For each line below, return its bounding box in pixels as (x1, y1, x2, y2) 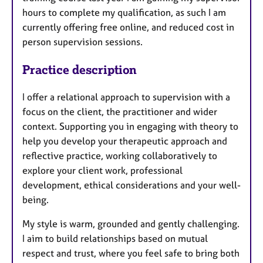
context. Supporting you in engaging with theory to (22, 120, 238, 133)
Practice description (22, 62, 137, 77)
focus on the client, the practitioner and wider (22, 106, 217, 118)
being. (22, 194, 51, 206)
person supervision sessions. (22, 36, 145, 48)
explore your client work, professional (22, 164, 183, 177)
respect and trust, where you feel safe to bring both (22, 247, 240, 259)
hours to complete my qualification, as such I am (22, 6, 226, 19)
